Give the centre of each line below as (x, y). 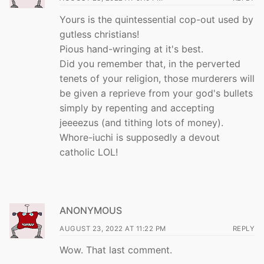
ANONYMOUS (91, 211)
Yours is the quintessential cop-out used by (156, 19)
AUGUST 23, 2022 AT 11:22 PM (113, 229)
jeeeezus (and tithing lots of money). (141, 122)
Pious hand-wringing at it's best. (131, 49)
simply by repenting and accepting (137, 108)
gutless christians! (99, 34)
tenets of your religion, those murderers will (157, 78)
